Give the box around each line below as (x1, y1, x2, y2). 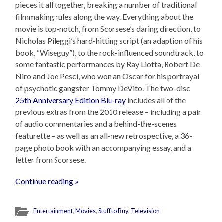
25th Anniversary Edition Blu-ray (15, 95, 126, 105)
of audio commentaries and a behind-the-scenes (15, 118, 177, 128)
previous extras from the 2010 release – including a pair (15, 107, 202, 116)
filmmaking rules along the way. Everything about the (15, 11, 194, 21)
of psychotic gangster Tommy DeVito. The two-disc (15, 83, 191, 93)
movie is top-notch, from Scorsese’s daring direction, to (15, 23, 201, 33)
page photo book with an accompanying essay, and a (15, 142, 192, 152)
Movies (75, 206, 96, 215)
